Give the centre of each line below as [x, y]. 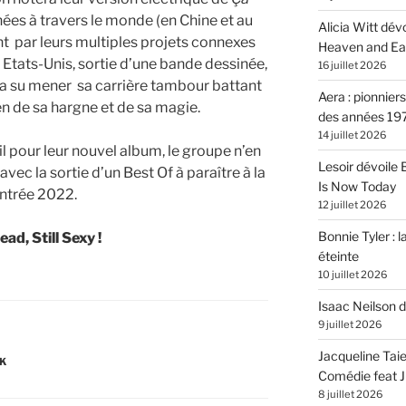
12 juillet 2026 [352, 205]
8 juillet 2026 [350, 395]
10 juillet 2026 [352, 275]
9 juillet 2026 [349, 325]
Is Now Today [357, 187]
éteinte [338, 256]
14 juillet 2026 [352, 135]
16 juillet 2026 [352, 66]
